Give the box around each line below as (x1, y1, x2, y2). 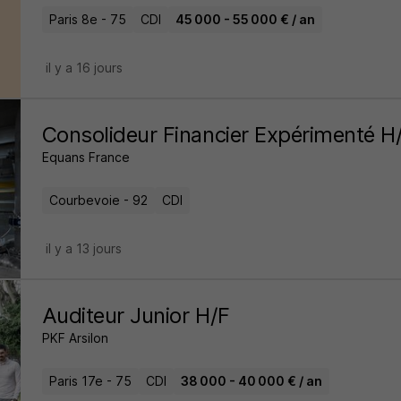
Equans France (41, 149, 130, 165)
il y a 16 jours (45, 60, 123, 75)
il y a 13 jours (45, 241, 122, 256)
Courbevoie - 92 (48, 192, 148, 208)
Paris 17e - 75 (48, 373, 132, 388)
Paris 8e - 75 (48, 12, 126, 27)
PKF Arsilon (41, 330, 108, 346)
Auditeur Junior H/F (41, 303, 230, 328)
